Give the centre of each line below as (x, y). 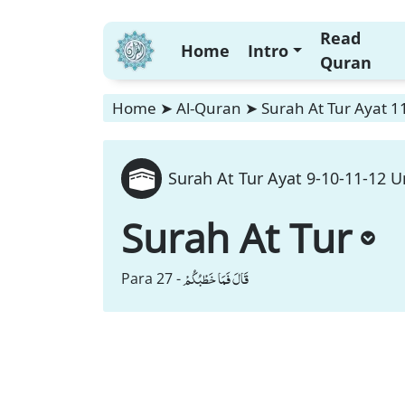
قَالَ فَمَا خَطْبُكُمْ (216, 278)
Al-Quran (209, 108)
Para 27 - (151, 278)
